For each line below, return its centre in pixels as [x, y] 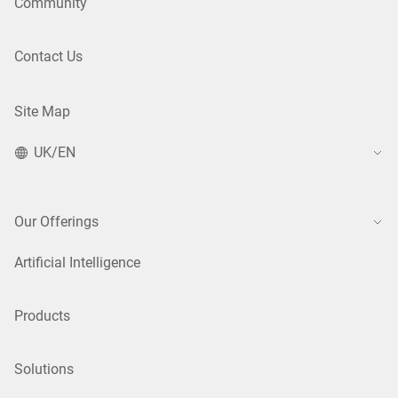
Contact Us [48, 57]
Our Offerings [56, 222]
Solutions [44, 370]
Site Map [42, 112]
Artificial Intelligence [77, 263]
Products [42, 316]
